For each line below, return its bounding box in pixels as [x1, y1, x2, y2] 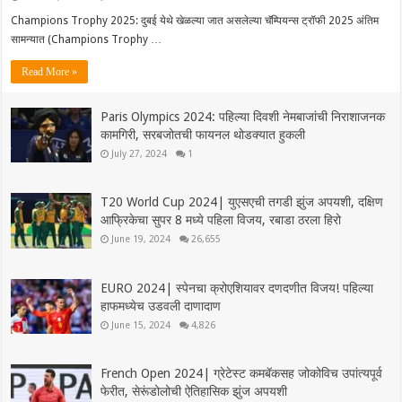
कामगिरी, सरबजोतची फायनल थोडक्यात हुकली [100, 127, 306, 142]
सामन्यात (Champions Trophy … [11, 32, 162, 46]
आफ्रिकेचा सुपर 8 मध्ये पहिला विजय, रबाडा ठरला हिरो [100, 213, 342, 228]
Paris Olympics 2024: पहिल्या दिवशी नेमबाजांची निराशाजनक [100, 109, 386, 124]
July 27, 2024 [111, 147, 168, 159]
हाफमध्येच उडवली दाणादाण [100, 298, 222, 313]
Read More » [22, 65, 78, 78]
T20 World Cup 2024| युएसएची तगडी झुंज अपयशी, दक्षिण [100, 195, 384, 210]
